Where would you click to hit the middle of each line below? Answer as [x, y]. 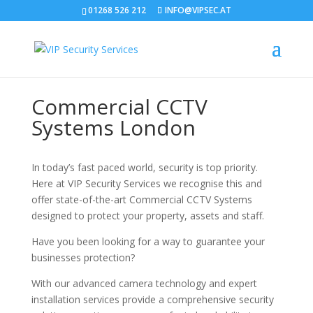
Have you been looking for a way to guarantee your [148, 241]
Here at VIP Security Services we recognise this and [146, 183]
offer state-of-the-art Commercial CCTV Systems [141, 199]
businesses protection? [83, 257]
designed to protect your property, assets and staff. [147, 216]
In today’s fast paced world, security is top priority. [144, 167]
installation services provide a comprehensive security [152, 299]
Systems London [113, 128]
